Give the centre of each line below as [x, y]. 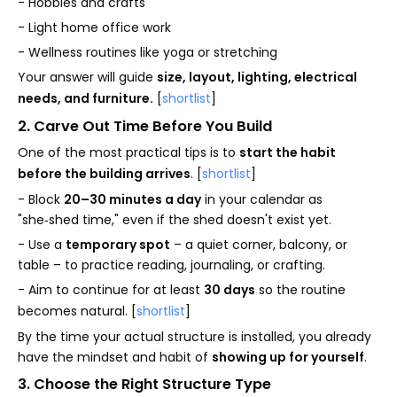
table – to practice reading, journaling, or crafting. [171, 265]
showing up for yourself [288, 357]
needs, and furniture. [86, 98]
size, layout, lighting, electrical [257, 77]
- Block [41, 199]
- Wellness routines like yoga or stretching [148, 52]
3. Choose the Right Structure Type [144, 384]
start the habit [288, 152]
